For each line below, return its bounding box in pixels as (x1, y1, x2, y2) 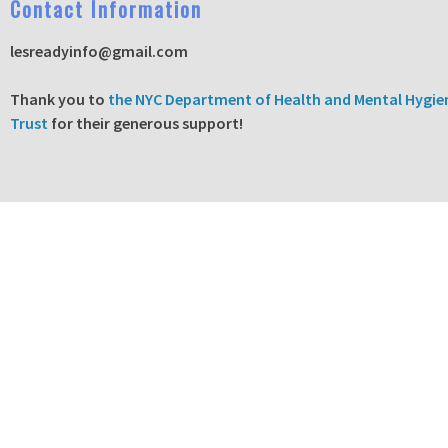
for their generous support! (48, 113, 243, 133)
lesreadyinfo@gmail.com (10, 41, 188, 61)
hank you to (20, 89, 108, 109)
